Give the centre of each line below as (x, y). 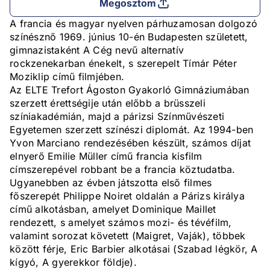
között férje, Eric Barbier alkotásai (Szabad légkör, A (134, 249)
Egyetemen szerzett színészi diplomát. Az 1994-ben (132, 130)
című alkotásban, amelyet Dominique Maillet (113, 209)
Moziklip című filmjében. (67, 77)
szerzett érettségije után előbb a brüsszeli (108, 103)
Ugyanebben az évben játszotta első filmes (111, 183)
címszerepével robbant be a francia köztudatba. (123, 170)
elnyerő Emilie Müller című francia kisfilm (106, 156)
